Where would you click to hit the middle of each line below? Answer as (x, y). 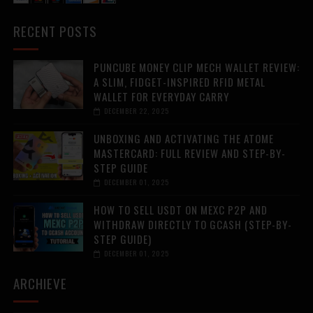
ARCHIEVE (40, 283)
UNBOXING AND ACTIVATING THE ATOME (183, 139)
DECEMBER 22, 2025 (136, 111)
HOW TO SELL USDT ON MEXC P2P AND (180, 210)
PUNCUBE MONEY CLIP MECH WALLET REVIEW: (196, 67)
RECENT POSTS (55, 31)
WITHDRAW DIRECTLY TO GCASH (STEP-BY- (192, 225)
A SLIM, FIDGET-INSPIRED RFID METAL (179, 82)
